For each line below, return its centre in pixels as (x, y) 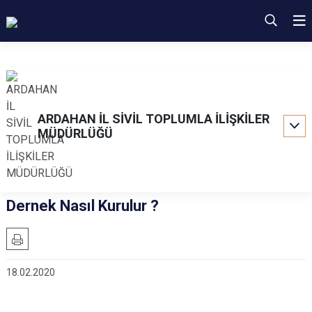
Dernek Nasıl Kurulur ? (83, 206)
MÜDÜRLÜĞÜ (75, 133)
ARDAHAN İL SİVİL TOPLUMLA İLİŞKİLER (154, 119)
